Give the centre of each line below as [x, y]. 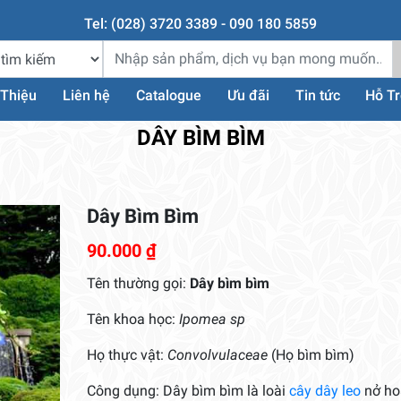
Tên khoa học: [132, 319]
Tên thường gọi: [138, 283]
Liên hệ [87, 96]
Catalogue [168, 96]
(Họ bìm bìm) [312, 354]
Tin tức [317, 96]
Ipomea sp [212, 319]
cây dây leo [324, 390]
